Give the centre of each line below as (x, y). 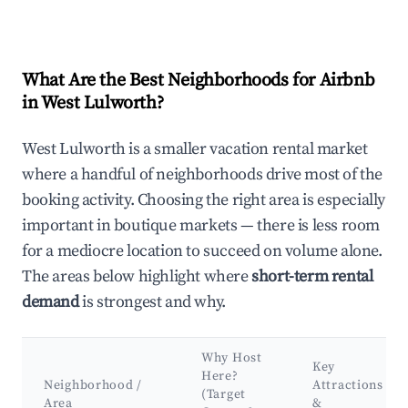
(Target (224, 395)
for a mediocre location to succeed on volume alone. (202, 251)
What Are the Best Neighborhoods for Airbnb (199, 81)
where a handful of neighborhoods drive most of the (203, 175)
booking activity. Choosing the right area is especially (204, 200)
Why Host (232, 358)
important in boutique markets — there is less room (201, 226)
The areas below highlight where (137, 277)
